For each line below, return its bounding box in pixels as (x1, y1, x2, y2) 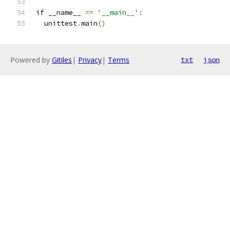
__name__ (44, 8, 85, 17)
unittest (36, 19, 77, 28)
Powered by (10, 55, 52, 65)
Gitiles (52, 55, 72, 65)
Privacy (78, 55, 102, 65)
